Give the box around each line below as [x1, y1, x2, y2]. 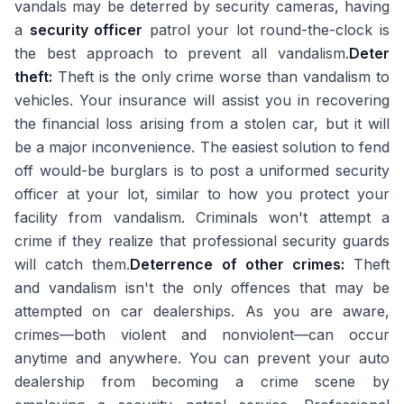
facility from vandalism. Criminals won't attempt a [14, 208, 390, 226]
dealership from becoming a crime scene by [14, 372, 390, 390]
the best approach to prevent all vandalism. [14, 44, 349, 62]
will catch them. [14, 255, 131, 273]
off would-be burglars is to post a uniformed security [14, 161, 390, 179]
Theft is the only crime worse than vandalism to [52, 68, 390, 86]
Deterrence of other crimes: [130, 255, 344, 273]
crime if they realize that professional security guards [14, 232, 390, 250]
